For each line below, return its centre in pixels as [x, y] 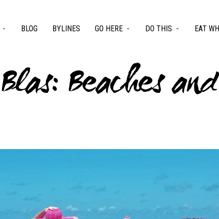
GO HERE [109, 29]
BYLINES [66, 29]
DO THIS [159, 29]
